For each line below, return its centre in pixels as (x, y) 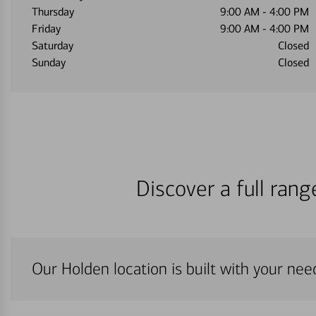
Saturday (53, 45)
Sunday (49, 62)
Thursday (53, 12)
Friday (46, 29)
